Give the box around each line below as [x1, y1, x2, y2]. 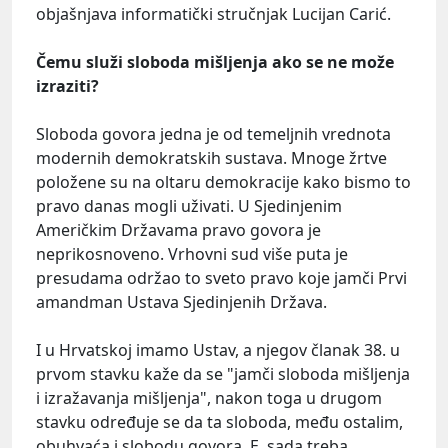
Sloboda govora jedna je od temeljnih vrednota [36, 123, 391, 146]
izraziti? [36, 75, 99, 98]
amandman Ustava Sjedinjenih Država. [36, 291, 327, 314]
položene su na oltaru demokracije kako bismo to [36, 171, 411, 194]
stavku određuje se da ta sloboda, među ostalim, [36, 411, 403, 434]
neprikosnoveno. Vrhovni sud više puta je [36, 243, 348, 266]
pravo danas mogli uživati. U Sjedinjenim [36, 195, 342, 218]
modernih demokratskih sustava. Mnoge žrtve [36, 147, 387, 170]
